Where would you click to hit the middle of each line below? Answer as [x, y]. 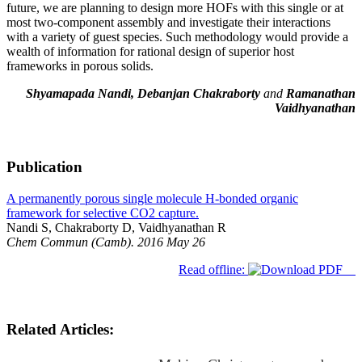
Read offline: [213, 269]
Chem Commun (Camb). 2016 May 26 [106, 242]
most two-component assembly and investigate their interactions [168, 23]
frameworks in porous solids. [80, 66]
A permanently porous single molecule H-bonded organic [152, 198]
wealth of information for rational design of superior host [150, 52]
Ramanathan [319, 94]
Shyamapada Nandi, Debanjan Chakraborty [143, 94]
